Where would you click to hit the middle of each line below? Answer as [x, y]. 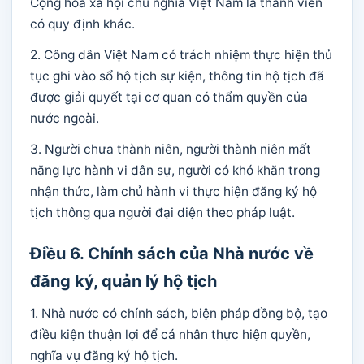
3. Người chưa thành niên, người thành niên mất [171, 149]
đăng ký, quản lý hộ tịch [123, 281]
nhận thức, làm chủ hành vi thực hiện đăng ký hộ [173, 191]
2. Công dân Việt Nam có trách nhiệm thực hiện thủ [181, 55]
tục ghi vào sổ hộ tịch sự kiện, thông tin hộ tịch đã [177, 76]
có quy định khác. [82, 24]
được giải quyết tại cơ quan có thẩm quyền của [169, 97]
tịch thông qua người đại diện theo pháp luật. [162, 212]
